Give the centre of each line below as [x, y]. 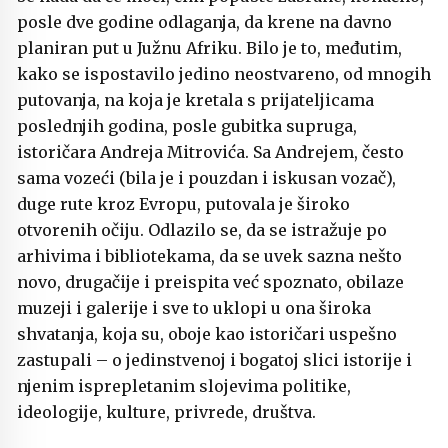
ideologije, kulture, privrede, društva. [166, 412]
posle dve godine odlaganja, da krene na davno [204, 22]
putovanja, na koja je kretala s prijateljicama [195, 100]
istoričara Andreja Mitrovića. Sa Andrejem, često [210, 152]
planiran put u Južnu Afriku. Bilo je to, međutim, [209, 48]
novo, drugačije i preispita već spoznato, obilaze [210, 282]
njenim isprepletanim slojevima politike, [184, 386]
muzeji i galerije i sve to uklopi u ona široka [194, 308]
